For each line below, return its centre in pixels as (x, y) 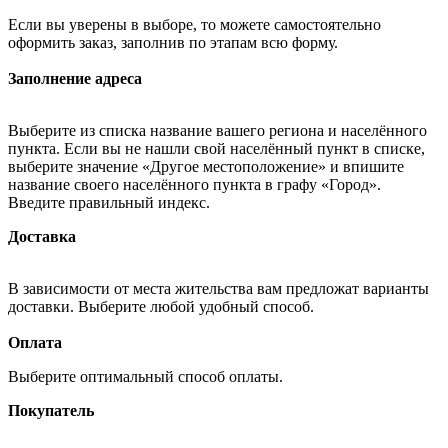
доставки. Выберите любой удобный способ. (163, 306)
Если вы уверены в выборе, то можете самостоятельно (194, 24)
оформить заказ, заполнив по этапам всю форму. (173, 42)
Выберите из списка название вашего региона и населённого (217, 130)
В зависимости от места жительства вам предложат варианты (218, 288)
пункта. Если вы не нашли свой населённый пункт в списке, (216, 148)
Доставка (42, 236)
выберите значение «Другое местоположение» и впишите (206, 166)
